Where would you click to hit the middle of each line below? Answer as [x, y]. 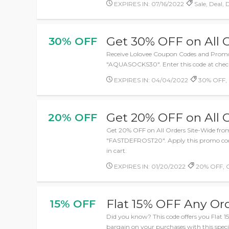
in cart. [117, 151]
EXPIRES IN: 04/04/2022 [151, 80]
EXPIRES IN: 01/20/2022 [149, 166]
